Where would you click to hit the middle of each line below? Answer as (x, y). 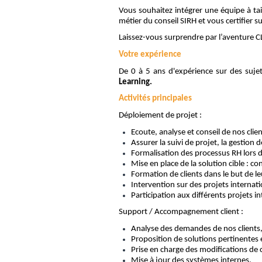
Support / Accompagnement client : (181, 212)
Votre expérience (150, 54)
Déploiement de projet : (160, 115)
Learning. (135, 82)
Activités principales (155, 99)
